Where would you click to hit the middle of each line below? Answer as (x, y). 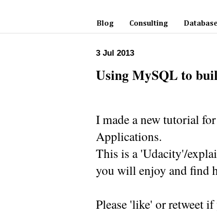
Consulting (149, 23)
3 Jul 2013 (115, 53)
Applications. (129, 136)
